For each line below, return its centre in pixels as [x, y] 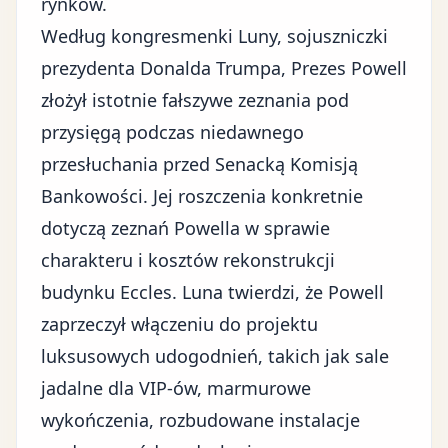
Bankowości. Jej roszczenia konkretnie [202, 196]
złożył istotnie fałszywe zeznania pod [195, 100]
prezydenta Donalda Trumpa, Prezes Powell [224, 68]
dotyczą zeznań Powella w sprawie [185, 228]
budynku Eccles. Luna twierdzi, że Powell [212, 292]
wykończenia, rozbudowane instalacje [200, 420]
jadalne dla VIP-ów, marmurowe [176, 388]
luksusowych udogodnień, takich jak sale [215, 356]
